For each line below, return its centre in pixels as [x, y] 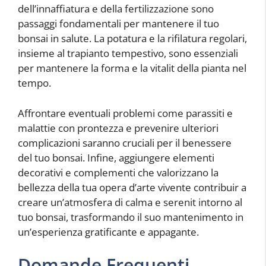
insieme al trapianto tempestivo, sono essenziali [128, 53]
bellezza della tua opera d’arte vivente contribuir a [132, 187]
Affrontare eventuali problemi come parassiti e [125, 113]
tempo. [34, 83]
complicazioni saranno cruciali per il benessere [125, 142]
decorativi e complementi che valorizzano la [118, 172]
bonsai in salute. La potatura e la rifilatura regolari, [132, 38]
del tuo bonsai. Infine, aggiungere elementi [116, 157]
